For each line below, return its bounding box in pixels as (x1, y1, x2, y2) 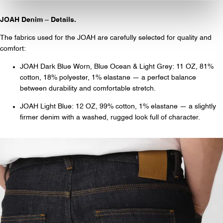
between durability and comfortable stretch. (20, 85, 156, 92)
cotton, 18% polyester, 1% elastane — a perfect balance (20, 74, 196, 81)
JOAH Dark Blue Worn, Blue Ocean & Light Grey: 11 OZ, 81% (20, 63, 214, 70)
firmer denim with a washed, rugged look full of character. (20, 113, 200, 121)
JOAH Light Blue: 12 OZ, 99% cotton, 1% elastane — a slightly (20, 103, 216, 110)
